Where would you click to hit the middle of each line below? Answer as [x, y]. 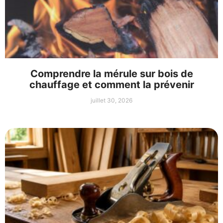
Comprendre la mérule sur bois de [111, 74]
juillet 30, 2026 [111, 101]
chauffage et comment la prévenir [111, 85]
